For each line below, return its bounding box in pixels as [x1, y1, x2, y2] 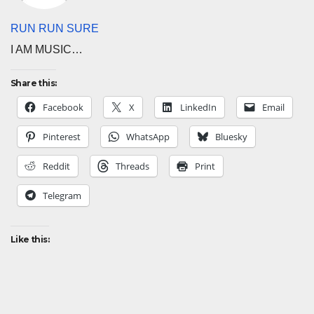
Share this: [11, 77, 57, 88]
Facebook [43, 100, 83, 114]
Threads [116, 159, 149, 172]
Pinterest [43, 130, 81, 143]
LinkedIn [180, 100, 217, 114]
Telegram [43, 189, 81, 202]
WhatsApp [126, 130, 170, 143]
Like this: [11, 233, 49, 245]
